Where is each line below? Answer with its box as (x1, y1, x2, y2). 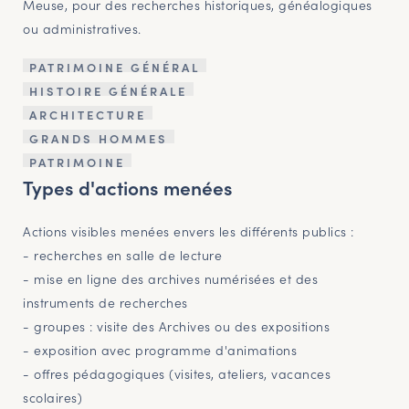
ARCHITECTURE (29, 106, 146, 124)
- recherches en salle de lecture (23, 246, 222, 265)
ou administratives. (23, 19, 142, 38)
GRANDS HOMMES (29, 130, 168, 148)
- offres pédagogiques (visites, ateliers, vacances (23, 364, 330, 383)
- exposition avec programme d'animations (23, 341, 297, 360)
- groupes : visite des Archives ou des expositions (23, 317, 330, 336)
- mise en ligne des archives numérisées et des (23, 269, 318, 288)
